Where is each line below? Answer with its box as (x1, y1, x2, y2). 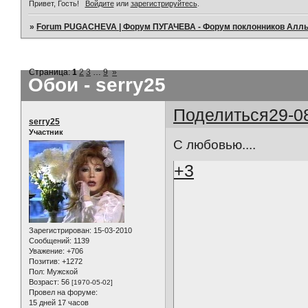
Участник (29, 127, 63, 136)
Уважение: (29, 247, 65, 256)
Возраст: (29, 278, 59, 287)
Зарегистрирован (29, 226, 89, 235)
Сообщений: (29, 236, 71, 245)
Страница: (29, 67, 73, 77)
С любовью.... (173, 137, 256, 153)
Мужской (45, 267, 78, 276)
